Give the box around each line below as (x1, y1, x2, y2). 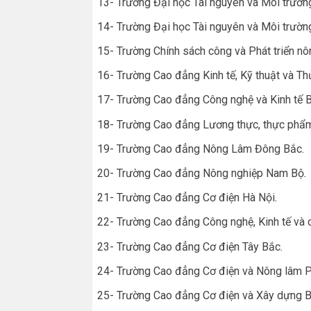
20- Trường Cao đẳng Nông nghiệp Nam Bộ (97, 166, 304, 180)
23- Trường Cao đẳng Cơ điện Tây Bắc (97, 239, 280, 253)
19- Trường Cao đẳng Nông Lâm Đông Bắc (97, 142, 302, 155)
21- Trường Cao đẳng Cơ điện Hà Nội (97, 191, 275, 205)
